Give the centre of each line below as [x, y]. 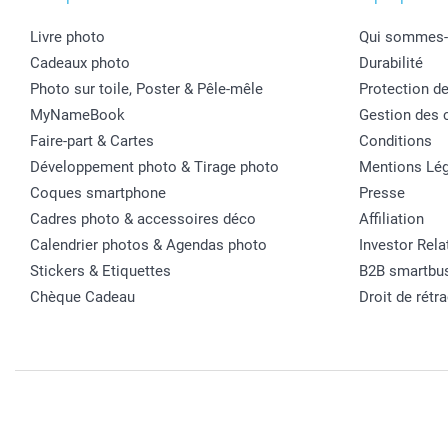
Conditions [395, 140]
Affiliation [391, 218]
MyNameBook [77, 114]
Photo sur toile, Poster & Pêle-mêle [146, 88]
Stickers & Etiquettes [100, 270]
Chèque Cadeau [82, 296]
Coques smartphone [98, 192]
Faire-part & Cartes [92, 140]
